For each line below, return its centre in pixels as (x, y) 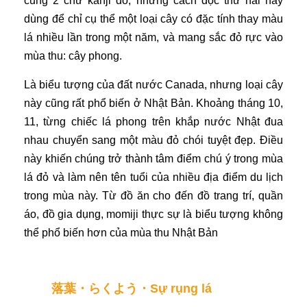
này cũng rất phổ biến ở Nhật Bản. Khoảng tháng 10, (153, 103)
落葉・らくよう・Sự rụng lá (132, 288)
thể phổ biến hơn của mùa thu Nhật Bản (121, 232)
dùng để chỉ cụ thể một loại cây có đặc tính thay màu (153, 19)
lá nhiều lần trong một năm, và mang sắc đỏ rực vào (153, 37)
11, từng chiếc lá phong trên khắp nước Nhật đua (153, 121)
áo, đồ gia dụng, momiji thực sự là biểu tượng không (153, 214)
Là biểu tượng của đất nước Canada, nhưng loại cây (153, 84)
